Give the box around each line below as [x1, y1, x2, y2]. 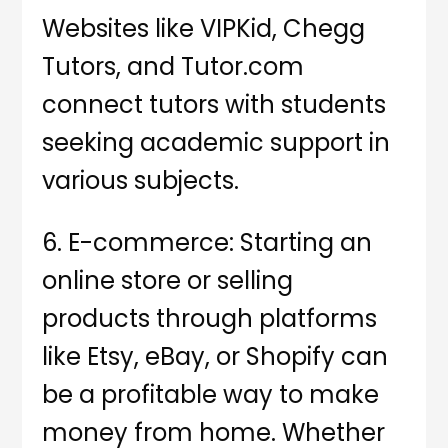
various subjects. [42, 164, 240, 198]
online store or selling [42, 264, 294, 298]
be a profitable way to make [42, 378, 380, 412]
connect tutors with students [42, 88, 387, 122]
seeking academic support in [42, 126, 391, 160]
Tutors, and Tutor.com [42, 50, 305, 84]
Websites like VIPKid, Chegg [42, 12, 366, 46]
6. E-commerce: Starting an [42, 226, 373, 260]
